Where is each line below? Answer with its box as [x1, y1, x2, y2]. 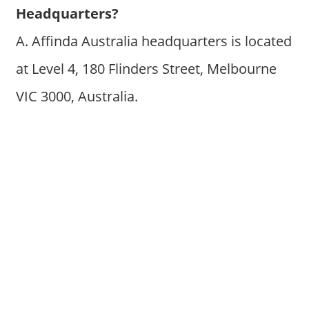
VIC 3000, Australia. [15, 87, 138, 106]
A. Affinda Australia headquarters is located [15, 32, 292, 50]
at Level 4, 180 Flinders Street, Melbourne [15, 59, 277, 78]
